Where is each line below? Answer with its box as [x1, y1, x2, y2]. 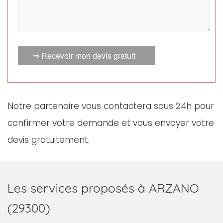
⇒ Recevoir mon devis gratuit [33, 50, 135, 61]
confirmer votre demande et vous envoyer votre [7, 117, 214, 129]
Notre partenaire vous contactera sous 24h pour [7, 100, 214, 112]
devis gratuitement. [7, 134, 90, 146]
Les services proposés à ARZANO [7, 180, 199, 196]
